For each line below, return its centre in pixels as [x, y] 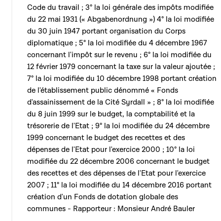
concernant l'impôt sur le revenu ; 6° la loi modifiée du [119, 55]
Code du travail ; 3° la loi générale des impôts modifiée [120, 7]
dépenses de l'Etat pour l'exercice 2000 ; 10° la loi [111, 149]
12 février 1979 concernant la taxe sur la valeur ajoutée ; [121, 67]
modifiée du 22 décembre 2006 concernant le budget [118, 161]
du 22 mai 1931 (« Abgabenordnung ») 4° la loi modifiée [121, 19]
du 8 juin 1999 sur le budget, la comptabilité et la [111, 114]
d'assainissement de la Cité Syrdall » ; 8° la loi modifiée [121, 102]
